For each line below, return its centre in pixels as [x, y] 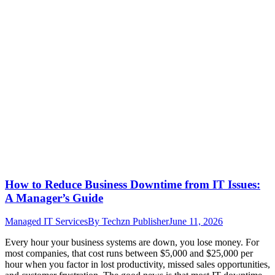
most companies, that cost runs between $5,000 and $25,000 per [129, 254]
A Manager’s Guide [54, 198]
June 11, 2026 [196, 222]
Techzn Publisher [135, 222]
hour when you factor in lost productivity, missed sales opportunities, [137, 265]
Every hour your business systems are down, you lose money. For [132, 242]
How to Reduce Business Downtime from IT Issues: [133, 184]
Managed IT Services [46, 222]
